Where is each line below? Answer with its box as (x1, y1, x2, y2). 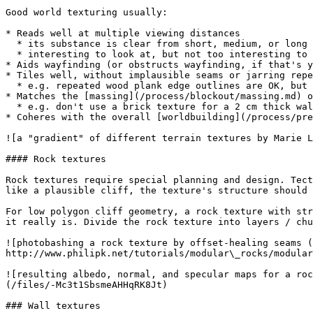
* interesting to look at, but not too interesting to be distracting (6, 49, 17, 59)
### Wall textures (6, 300, 101, 311)
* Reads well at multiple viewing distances (6, 28, 240, 38)
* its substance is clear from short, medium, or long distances (6, 38, 17, 49)
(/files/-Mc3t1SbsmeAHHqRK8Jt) (6, 279, 168, 290)
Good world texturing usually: (6, 7, 168, 17)
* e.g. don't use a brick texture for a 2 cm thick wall (6, 101, 17, 112)
